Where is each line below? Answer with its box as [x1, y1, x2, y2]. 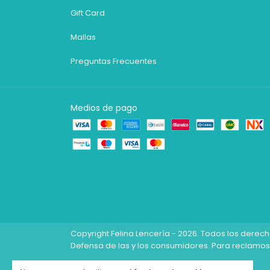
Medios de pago [71, 102, 137, 115]
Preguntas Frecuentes [71, 55, 157, 67]
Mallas [71, 31, 96, 43]
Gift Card [71, 7, 105, 19]
